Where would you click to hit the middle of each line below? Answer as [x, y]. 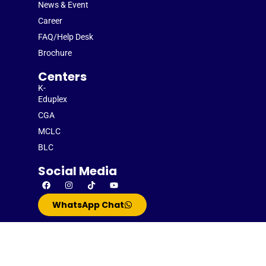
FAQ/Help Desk [66, 37]
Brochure [55, 53]
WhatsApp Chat [88, 205]
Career [50, 21]
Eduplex [53, 99]
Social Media [77, 171]
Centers [62, 77]
